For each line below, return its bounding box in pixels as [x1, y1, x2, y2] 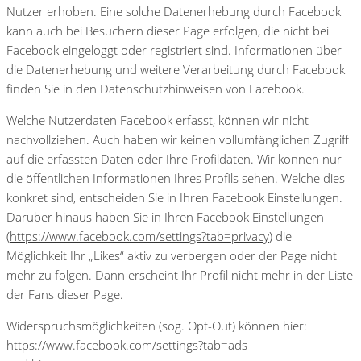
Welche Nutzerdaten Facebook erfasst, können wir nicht [6, 111, 309, 128]
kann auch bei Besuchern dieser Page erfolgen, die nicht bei [6, 22, 329, 39]
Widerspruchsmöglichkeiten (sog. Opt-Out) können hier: [6, 317, 307, 334]
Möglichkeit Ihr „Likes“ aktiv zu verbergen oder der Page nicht [6, 247, 337, 263]
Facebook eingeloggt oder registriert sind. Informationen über [6, 41, 342, 58]
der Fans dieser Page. [6, 285, 123, 302]
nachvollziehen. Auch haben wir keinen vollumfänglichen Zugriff [6, 131, 349, 147]
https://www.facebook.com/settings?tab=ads [6, 336, 247, 353]
